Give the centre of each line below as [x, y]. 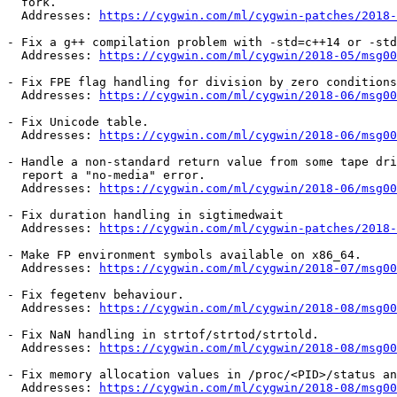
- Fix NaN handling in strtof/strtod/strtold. [163, 335]
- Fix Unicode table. [78, 122]
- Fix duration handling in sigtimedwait [145, 215]
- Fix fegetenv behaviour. [96, 295]
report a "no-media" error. [106, 175]
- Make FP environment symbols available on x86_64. [184, 255]
